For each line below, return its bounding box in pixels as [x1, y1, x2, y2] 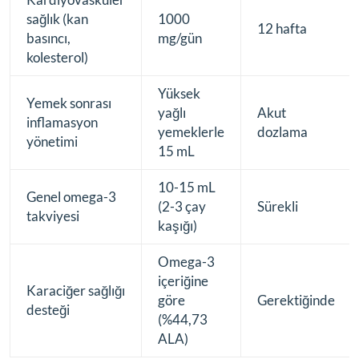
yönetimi [26, 133, 78, 151]
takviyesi [26, 208, 79, 225]
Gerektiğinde [257, 292, 335, 309]
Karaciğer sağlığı [26, 282, 125, 300]
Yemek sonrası [26, 95, 111, 112]
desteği [26, 301, 70, 319]
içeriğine [158, 272, 208, 290]
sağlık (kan [26, 10, 88, 28]
